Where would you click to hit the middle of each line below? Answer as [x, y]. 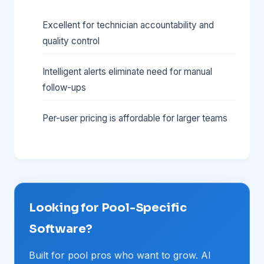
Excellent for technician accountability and [128, 25]
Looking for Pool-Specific [108, 208]
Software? [61, 229]
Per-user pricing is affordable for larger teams [135, 118]
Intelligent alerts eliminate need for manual [127, 72]
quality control [71, 41]
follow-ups [64, 88]
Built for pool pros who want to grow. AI [120, 255]
